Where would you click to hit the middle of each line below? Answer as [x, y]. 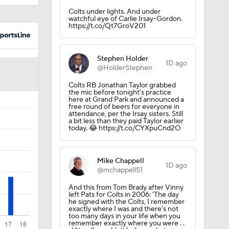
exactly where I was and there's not [123, 163]
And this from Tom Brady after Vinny [126, 142]
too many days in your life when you [124, 170]
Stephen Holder [122, 13]
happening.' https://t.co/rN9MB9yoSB [128, 192]
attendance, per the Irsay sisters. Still [125, 68]
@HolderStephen [124, 22]
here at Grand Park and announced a [126, 54]
